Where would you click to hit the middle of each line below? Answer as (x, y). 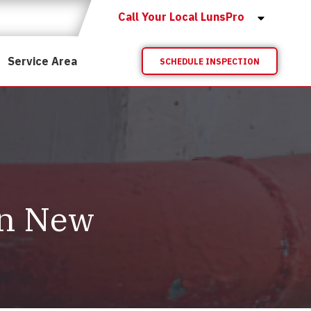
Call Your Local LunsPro (181, 17)
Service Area (42, 61)
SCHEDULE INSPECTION (210, 61)
